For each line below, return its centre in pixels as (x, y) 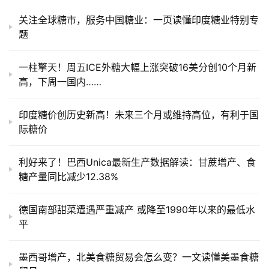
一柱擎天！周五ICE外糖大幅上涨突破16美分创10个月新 (138, 68)
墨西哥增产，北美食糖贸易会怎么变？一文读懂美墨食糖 (139, 257)
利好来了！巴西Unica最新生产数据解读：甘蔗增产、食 (137, 162)
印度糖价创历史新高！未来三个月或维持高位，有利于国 (139, 115)
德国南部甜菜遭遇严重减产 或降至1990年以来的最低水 (137, 210)
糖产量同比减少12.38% (68, 177)
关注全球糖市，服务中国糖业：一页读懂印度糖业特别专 (139, 20)
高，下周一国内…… (60, 82)
